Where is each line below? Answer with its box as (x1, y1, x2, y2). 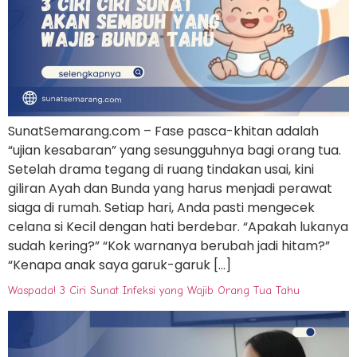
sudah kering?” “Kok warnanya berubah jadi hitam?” (8, 236, 330, 255)
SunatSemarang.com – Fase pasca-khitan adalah (8, 121, 319, 140)
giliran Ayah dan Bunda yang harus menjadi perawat (8, 178, 332, 198)
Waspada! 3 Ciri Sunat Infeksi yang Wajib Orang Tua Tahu (8, 283, 300, 297)
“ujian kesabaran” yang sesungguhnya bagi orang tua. (8, 140, 341, 159)
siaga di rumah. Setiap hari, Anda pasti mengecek (8, 198, 315, 217)
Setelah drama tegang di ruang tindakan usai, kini (8, 159, 314, 178)
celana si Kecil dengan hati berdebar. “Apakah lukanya (8, 217, 348, 236)
